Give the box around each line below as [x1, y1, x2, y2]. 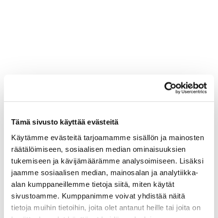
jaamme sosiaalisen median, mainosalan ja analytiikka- [11, 168, 199, 177]
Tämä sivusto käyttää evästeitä [11, 118, 119, 127]
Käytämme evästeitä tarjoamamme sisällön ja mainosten [11, 133, 204, 142]
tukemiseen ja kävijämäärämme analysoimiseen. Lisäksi [11, 156, 203, 165]
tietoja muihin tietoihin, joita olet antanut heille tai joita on [11, 203, 200, 212]
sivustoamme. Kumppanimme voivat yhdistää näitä [11, 191, 185, 200]
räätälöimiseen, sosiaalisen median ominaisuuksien [11, 145, 186, 153]
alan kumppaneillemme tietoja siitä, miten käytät [11, 180, 174, 188]
